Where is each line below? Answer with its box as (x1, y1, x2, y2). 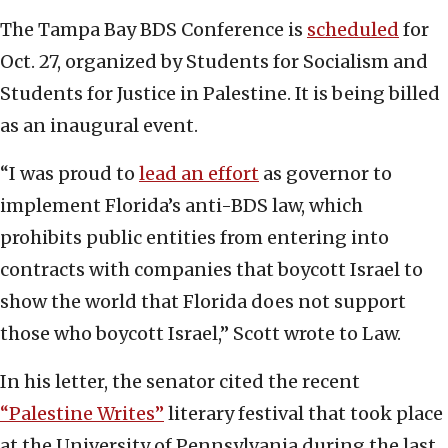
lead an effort (139, 162, 259, 186)
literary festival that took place (164, 402, 443, 426)
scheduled (307, 18, 399, 42)
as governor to (259, 162, 392, 186)
